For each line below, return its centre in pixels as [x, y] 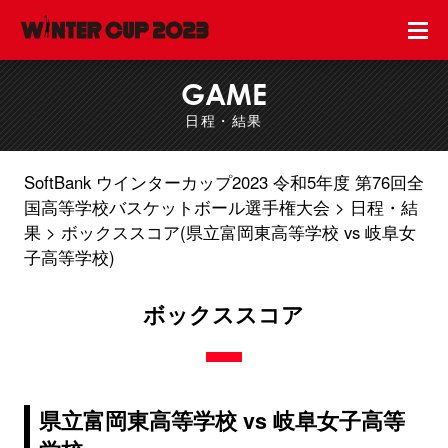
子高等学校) [69, 256]
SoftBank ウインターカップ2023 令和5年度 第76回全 [223, 181]
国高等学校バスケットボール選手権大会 [176, 206]
